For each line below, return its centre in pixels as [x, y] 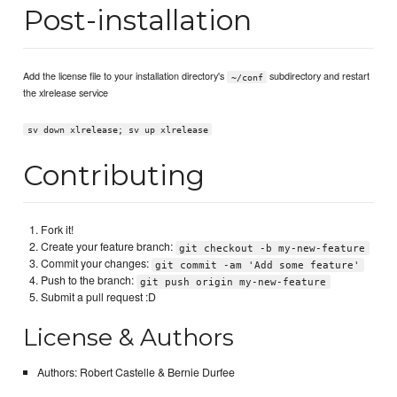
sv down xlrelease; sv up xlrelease [117, 129]
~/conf [247, 77]
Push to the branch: [89, 280]
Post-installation [138, 20]
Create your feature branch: [109, 247]
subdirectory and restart [319, 76]
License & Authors [129, 338]
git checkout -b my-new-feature [272, 248]
